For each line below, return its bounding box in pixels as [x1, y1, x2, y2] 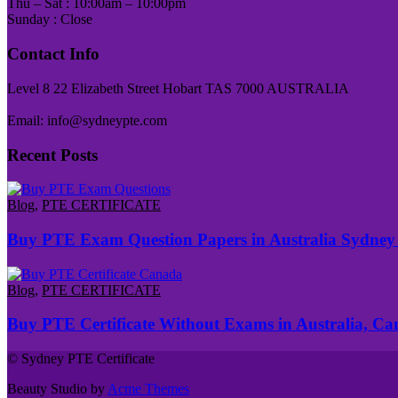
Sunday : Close [7, 12, 92, 28]
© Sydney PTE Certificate [7, 351, 155, 367]
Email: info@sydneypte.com [7, 112, 167, 128]
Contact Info [7, 44, 99, 64]
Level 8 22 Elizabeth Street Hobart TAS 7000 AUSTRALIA [7, 80, 349, 96]
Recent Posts [7, 145, 98, 164]
